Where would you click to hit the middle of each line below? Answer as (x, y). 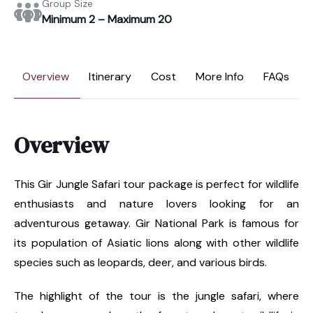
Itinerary (110, 76)
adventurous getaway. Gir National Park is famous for (156, 223)
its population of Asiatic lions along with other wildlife (156, 242)
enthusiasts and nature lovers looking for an (156, 203)
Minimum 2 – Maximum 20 (107, 20)
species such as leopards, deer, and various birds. (140, 262)
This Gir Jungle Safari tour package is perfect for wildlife (156, 184)
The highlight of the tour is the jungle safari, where (156, 296)
